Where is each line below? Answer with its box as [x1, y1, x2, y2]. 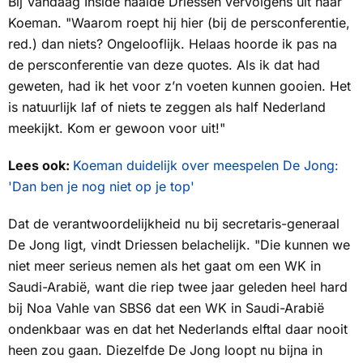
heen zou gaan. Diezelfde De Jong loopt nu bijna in [8, 342, 322, 359]
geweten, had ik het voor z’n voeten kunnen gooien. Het [8, 78, 351, 95]
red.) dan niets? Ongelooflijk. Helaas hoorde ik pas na [8, 36, 337, 53]
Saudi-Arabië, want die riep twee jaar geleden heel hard [8, 279, 348, 296]
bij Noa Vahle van [8, 300, 119, 317]
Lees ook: [8, 157, 73, 174]
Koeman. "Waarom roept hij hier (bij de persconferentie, [8, 15, 350, 32]
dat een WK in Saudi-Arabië [156, 300, 324, 317]
